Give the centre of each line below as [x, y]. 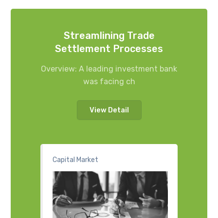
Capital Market [75, 160]
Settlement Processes [109, 48]
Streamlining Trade [109, 35]
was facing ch [109, 81]
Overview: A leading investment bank [109, 69]
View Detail [109, 110]
